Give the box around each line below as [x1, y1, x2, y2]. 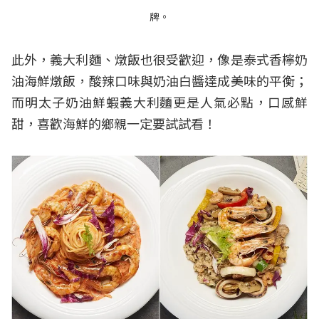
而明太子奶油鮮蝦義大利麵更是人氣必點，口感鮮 [11, 92, 308, 111]
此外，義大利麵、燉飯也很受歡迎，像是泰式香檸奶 [11, 49, 308, 68]
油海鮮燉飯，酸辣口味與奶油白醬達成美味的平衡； [11, 70, 308, 90]
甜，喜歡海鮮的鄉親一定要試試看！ [11, 113, 216, 132]
